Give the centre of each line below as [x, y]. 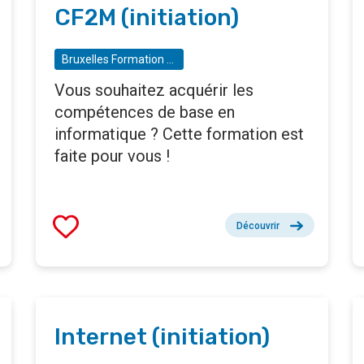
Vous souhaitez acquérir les [154, 91]
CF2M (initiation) [147, 18]
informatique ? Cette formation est [179, 134]
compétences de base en [145, 113]
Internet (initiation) [162, 337]
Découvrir [258, 226]
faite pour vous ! [112, 156]
